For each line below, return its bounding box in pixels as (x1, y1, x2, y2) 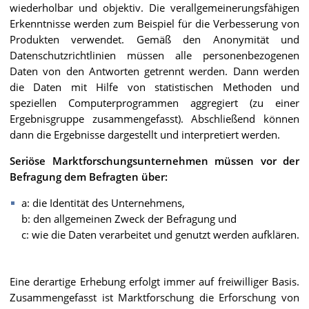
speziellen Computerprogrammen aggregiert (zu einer (10, 95, 299, 110)
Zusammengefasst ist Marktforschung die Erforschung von (10, 290, 299, 304)
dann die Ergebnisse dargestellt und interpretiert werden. (10, 127, 280, 141)
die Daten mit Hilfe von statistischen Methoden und (10, 79, 299, 94)
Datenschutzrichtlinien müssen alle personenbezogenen (10, 48, 299, 62)
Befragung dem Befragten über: (10, 169, 168, 183)
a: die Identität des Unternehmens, (21, 195, 185, 210)
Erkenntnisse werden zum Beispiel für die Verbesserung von (10, 16, 299, 30)
